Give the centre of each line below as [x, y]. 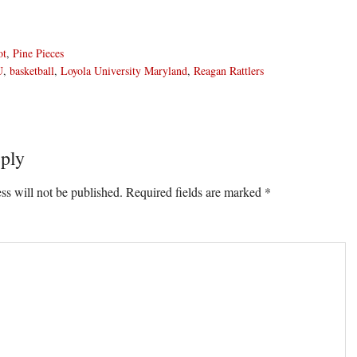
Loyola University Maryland [124, 71]
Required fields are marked [195, 192]
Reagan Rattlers [229, 71]
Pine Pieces [38, 53]
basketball [32, 71]
